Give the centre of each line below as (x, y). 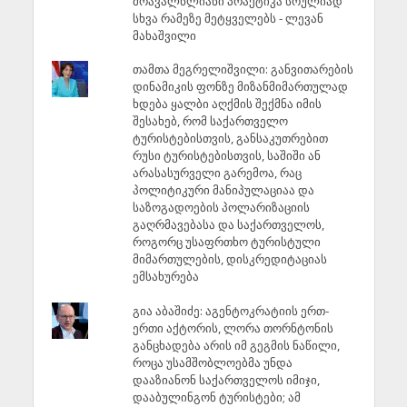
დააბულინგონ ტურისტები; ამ (216, 397)
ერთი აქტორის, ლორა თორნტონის (233, 328)
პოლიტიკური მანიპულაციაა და (223, 190)
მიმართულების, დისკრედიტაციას (229, 259)
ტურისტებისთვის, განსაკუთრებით (230, 139)
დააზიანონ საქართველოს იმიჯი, (226, 379)
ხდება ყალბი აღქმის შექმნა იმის (227, 104)
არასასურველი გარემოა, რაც (217, 173)
